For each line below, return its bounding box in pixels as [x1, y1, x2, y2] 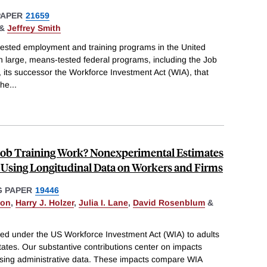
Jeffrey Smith [7, 23, 61, 33]
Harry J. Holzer [15, 197, 74, 207]
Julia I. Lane [79, 197, 128, 207]
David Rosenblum [133, 197, 205, 207]
